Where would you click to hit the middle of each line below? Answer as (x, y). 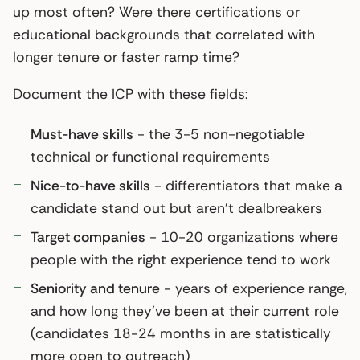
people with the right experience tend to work (181, 259)
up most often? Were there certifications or (156, 12)
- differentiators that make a (246, 185)
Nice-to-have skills (90, 185)
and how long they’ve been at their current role (185, 311)
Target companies (88, 237)
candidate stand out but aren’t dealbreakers (176, 208)
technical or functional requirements (150, 156)
